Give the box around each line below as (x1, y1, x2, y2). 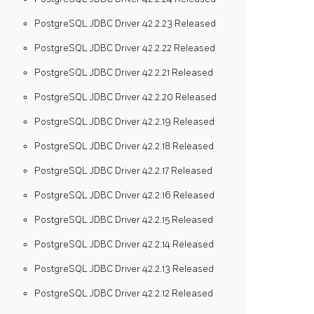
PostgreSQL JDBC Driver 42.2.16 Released (34, 189, 214, 201)
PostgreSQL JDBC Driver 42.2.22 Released (34, 42, 215, 54)
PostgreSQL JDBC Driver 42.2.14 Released (34, 238, 214, 250)
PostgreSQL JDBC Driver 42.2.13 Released (34, 263, 214, 275)
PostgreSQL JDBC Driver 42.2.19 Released (34, 116, 214, 128)
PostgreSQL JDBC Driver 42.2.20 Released (34, 91, 217, 103)
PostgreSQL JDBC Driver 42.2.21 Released (34, 67, 213, 78)
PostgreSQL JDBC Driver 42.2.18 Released (34, 140, 214, 152)
